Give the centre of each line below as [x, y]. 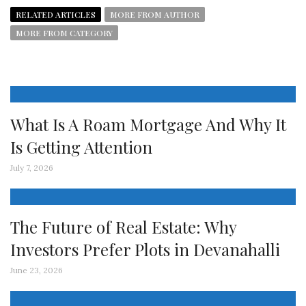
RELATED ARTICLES [56, 14]
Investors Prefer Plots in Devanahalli [145, 249]
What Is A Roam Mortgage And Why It [148, 124]
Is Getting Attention [81, 147]
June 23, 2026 [37, 270]
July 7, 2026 [32, 168]
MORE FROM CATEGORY [64, 33]
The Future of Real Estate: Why [123, 227]
